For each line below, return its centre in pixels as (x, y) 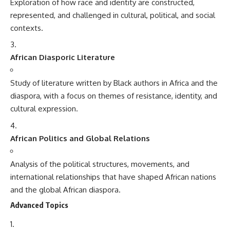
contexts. (27, 28)
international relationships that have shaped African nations (113, 177)
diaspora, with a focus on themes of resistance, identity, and (114, 96)
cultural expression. (44, 109)
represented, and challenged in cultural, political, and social (113, 15)
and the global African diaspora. (65, 189)
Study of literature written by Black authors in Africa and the (114, 83)
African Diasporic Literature (63, 57)
